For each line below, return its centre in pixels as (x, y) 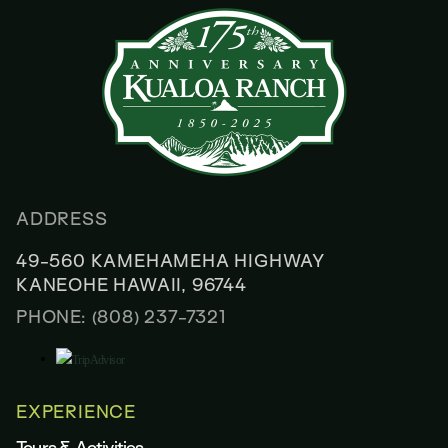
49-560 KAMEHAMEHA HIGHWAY (170, 261)
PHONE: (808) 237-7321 (121, 317)
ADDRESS (62, 219)
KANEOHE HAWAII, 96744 (131, 285)
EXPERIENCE (76, 412)
